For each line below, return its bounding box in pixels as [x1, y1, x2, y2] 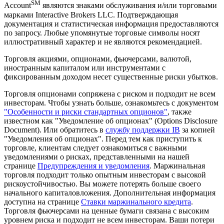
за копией [180, 125, 215, 134]
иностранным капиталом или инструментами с [4, 63, 165, 72]
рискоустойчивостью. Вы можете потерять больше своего [4, 179, 201, 188]
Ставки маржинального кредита [81, 197, 191, 206]
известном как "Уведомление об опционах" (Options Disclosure [4, 116, 217, 125]
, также [167, 107, 191, 116]
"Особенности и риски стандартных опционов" [4, 107, 167, 116]
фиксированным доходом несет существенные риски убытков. [4, 72, 218, 81]
